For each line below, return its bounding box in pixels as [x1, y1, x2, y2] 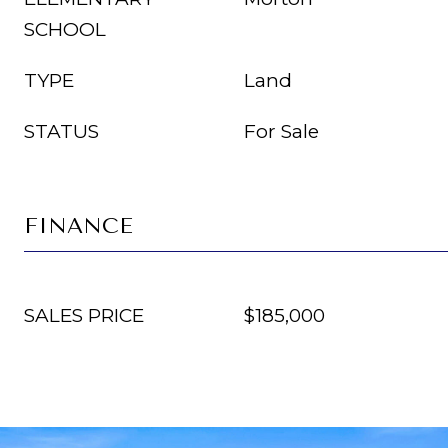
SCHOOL [24, 18, 106, 41]
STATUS [24, 120, 99, 143]
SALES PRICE [24, 304, 144, 327]
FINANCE [24, 213, 133, 239]
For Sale [244, 120, 319, 143]
